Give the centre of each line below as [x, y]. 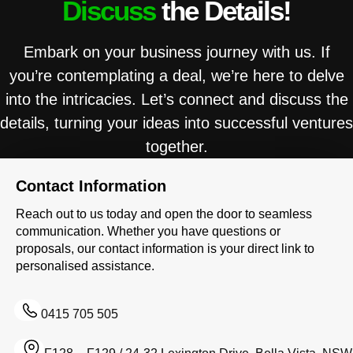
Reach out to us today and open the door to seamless [164, 214]
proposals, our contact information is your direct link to [165, 249]
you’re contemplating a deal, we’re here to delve [176, 76]
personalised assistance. [85, 266]
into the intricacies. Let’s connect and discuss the [176, 99]
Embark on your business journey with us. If [176, 52]
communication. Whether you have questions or [148, 231]
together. [176, 147]
